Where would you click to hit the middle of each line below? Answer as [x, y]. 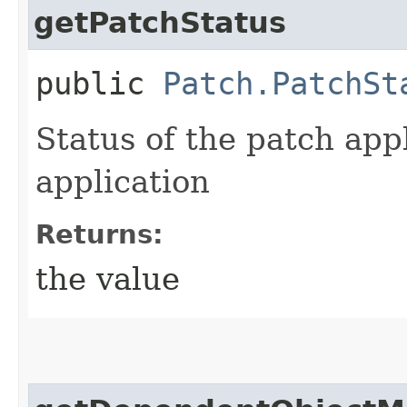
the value [108, 278]
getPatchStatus [160, 22]
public [99, 83]
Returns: [99, 234]
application [123, 181]
